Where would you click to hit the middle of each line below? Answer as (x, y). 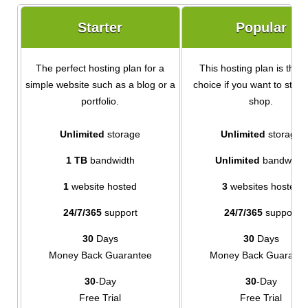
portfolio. (100, 101)
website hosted (103, 187)
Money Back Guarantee (100, 255)
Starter (100, 28)
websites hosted (264, 187)
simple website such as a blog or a (100, 85)
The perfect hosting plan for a (100, 68)
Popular (261, 28)
